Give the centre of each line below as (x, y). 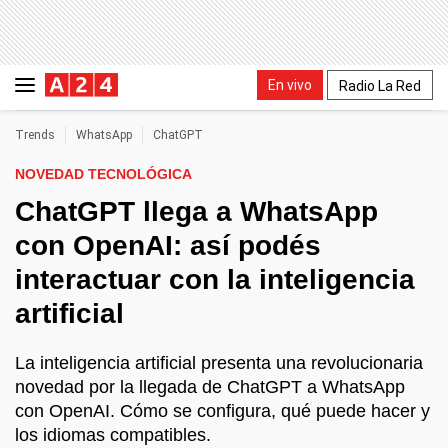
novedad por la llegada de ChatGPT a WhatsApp (210, 387)
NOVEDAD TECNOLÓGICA (103, 174)
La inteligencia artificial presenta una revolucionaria (219, 363)
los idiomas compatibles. (113, 435)
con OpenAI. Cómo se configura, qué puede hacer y (222, 411)
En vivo (290, 84)
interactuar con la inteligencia (215, 279)
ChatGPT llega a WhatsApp (196, 211)
